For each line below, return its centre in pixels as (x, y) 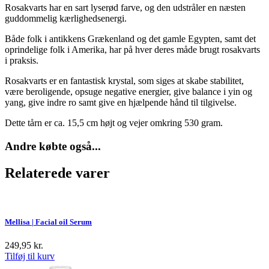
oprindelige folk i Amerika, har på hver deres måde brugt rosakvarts (132, 50)
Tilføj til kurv (30, 256)
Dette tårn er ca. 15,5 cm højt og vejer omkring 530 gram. (114, 123)
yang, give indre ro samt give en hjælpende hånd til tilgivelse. (121, 103)
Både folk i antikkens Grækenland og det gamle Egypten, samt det (130, 39)
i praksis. (22, 61)
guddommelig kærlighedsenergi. (66, 19)
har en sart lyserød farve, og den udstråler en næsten (147, 8)
